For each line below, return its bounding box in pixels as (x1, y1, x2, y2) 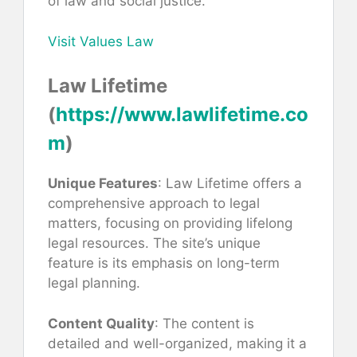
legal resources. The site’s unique (48, 235, 261, 252)
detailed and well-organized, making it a (48, 335, 307, 351)
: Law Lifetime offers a (158, 175, 302, 192)
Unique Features (48, 175, 158, 192)
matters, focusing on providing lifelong (48, 215, 292, 232)
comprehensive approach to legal (48, 195, 260, 212)
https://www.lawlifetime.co (56, 103, 308, 127)
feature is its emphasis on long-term (48, 255, 280, 272)
